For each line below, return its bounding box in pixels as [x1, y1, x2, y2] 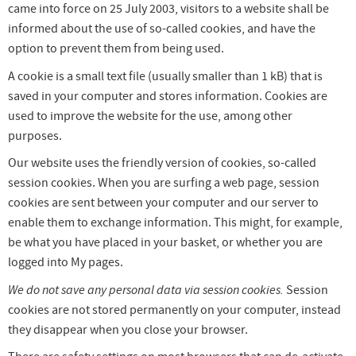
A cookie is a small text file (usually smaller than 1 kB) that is [8, 68, 323, 84]
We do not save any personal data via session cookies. [8, 281, 284, 298]
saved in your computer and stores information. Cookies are [8, 87, 327, 104]
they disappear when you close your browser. [8, 321, 248, 338]
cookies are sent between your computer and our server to [8, 195, 319, 211]
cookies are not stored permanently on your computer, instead [8, 301, 341, 318]
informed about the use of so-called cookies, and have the [8, 20, 315, 37]
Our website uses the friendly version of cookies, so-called [8, 155, 316, 172]
